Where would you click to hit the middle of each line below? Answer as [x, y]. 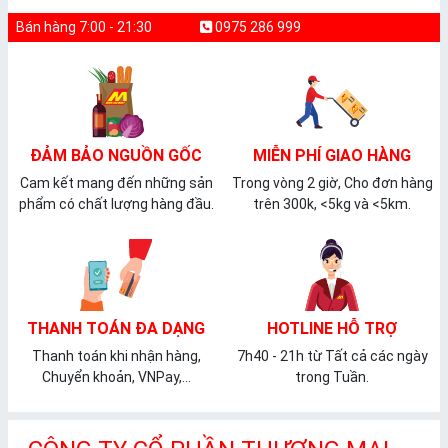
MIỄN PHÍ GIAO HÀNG [332, 156]
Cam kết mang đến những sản [116, 183]
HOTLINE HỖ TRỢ [332, 329]
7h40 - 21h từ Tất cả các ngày [332, 356]
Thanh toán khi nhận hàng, [116, 356]
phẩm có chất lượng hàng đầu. [116, 204]
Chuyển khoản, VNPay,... [116, 377]
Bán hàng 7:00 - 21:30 [84, 27]
